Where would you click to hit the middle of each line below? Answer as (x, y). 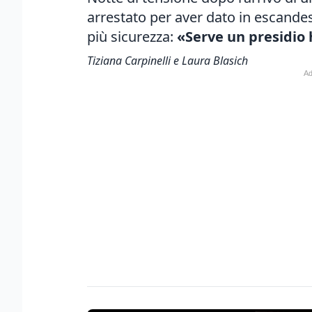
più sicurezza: (132, 37)
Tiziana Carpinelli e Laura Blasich (167, 61)
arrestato (117, 17)
